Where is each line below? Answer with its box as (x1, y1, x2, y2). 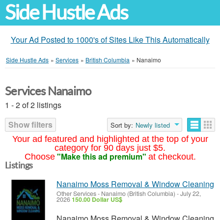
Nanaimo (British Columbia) (101, 189, 175, 198)
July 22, (179, 189, 201, 198)
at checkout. (148, 152, 196, 162)
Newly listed (136, 120, 170, 130)
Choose (24, 152, 55, 162)
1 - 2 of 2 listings (5, 99, 61, 110)
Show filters (8, 119, 53, 130)
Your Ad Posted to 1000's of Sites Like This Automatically (10, 34, 210, 45)
